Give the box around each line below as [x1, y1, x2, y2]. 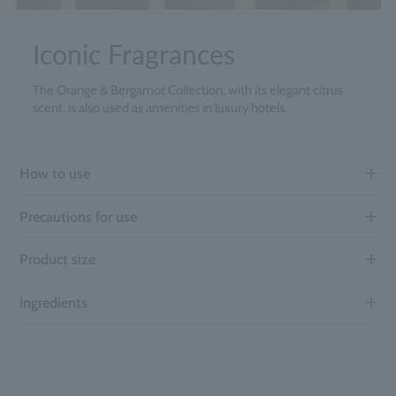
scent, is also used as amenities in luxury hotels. [33, 100, 287, 117]
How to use [19, 164, 91, 182]
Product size [19, 250, 96, 269]
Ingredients [19, 293, 88, 311]
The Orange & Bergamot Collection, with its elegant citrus [33, 82, 343, 99]
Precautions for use [19, 207, 138, 225]
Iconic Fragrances [33, 39, 235, 71]
